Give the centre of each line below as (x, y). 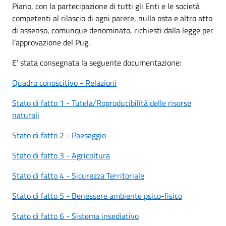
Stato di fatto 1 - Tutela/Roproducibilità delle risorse (102, 103)
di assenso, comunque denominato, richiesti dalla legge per (113, 30)
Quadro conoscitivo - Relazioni (64, 83)
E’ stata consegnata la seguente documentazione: (99, 63)
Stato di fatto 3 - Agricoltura (61, 155)
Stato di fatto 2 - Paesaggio (59, 135)
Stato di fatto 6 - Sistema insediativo (75, 216)
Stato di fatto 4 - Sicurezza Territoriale (78, 176)
